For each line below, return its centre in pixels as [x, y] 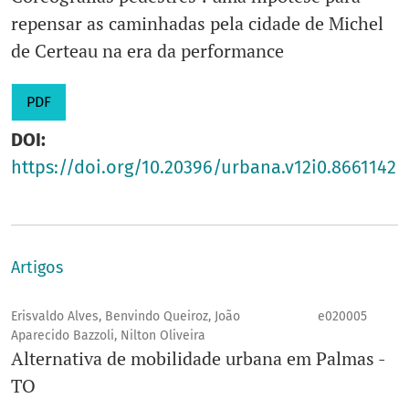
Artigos [37, 268]
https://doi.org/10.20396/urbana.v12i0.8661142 [204, 168]
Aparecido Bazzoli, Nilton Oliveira [108, 336]
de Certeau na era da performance [147, 51]
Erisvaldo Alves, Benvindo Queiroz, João [126, 317]
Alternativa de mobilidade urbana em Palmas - [198, 359]
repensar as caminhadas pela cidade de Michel [197, 24]
